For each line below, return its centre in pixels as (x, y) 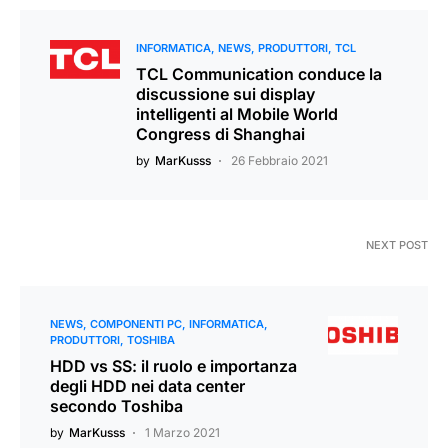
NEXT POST (397, 244)
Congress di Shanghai (220, 133)
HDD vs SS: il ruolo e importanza (173, 365)
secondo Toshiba (116, 405)
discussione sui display (225, 93)
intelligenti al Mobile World (237, 113)
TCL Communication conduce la (259, 73)
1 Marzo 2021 (182, 432)
